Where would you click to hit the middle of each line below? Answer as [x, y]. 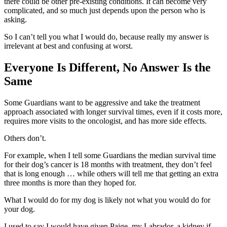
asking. [15, 20]
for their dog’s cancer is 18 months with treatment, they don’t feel [108, 165]
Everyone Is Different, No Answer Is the [107, 68]
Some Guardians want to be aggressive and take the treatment [102, 103]
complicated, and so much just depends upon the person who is [105, 11]
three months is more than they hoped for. [70, 183]
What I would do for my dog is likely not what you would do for [107, 200]
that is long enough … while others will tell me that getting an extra [111, 174]
